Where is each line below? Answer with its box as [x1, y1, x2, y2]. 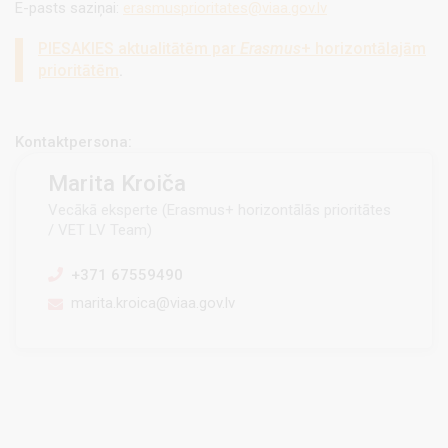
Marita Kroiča [48, 170, 186, 197]
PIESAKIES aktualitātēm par [38, 39, 240, 59]
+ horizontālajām [301, 39, 426, 59]
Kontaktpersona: [15, 133, 132, 152]
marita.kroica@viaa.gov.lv [71, 294, 236, 313]
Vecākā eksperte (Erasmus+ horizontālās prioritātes [48, 201, 391, 220]
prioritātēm [38, 61, 119, 81]
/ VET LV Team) [48, 221, 152, 240]
